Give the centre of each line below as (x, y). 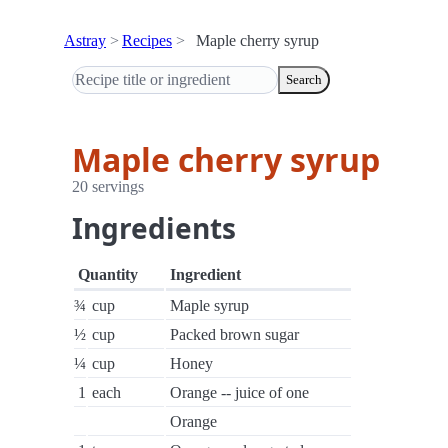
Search (304, 79)
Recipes (147, 40)
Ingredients (154, 228)
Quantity (108, 274)
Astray (85, 40)
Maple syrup (209, 305)
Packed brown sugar (234, 334)
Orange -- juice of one (239, 392)
